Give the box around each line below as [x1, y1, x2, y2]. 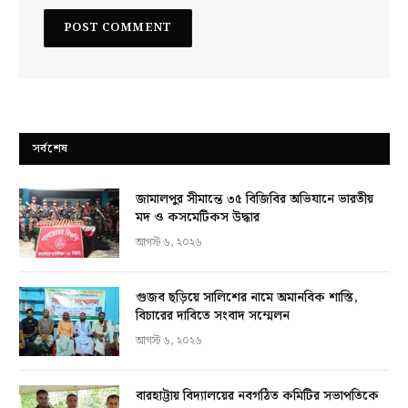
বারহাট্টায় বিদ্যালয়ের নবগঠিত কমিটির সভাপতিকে [136, 385, 379, 406]
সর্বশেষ [32, 138, 68, 158]
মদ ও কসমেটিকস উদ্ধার [136, 207, 260, 228]
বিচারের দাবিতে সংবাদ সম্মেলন [136, 305, 290, 326]
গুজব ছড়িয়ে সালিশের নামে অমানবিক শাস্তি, [136, 287, 358, 308]
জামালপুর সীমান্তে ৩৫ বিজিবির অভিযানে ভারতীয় [136, 189, 373, 209]
